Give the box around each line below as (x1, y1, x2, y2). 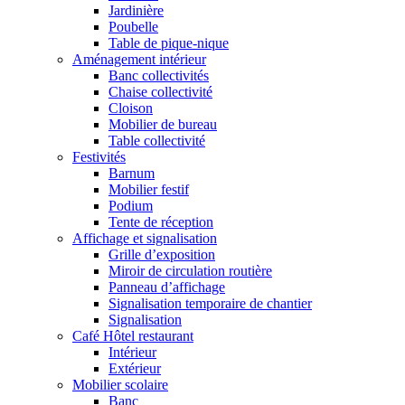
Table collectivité (108, 132, 205, 148)
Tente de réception (108, 213, 213, 230)
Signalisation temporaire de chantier (108, 295, 312, 311)
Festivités (72, 148, 126, 165)
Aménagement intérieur (72, 51, 206, 67)
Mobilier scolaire (72, 376, 168, 392)
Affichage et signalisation (72, 230, 217, 246)
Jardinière (108, 2, 164, 18)
